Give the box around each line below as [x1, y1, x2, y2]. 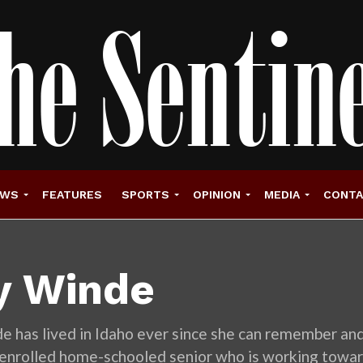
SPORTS [122, 188, 169, 201]
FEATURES [42, 188, 102, 201]
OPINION [193, 188, 241, 201]
